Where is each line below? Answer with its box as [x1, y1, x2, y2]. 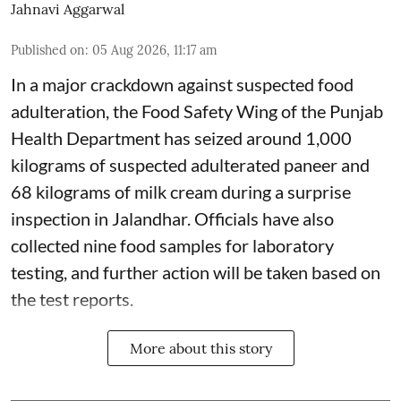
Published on [11, 42, 85, 59]
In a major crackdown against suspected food [11, 73, 354, 96]
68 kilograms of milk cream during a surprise [11, 181, 351, 203]
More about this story [129, 339, 272, 358]
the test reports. [11, 288, 133, 311]
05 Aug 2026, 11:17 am [92, 42, 218, 59]
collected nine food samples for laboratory [11, 235, 334, 257]
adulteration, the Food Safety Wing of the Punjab [11, 100, 383, 123]
